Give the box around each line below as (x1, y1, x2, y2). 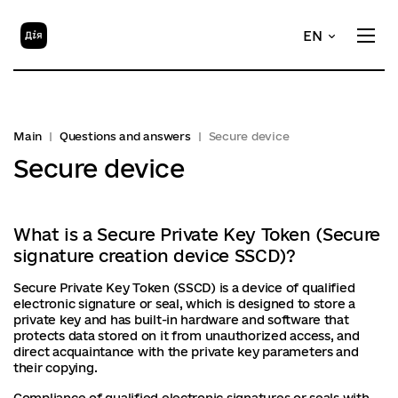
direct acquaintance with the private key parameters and (13, 345, 359, 359)
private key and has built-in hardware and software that (13, 313, 349, 327)
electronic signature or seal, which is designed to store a (13, 297, 355, 311)
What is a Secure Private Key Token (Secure (13, 225, 380, 244)
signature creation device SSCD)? (13, 246, 296, 266)
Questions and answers (59, 130, 191, 142)
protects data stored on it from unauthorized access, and (13, 329, 360, 343)
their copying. (13, 361, 98, 375)
